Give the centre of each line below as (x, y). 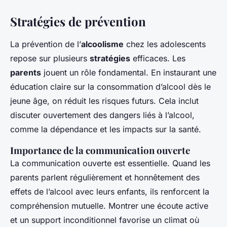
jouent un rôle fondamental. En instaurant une (129, 73)
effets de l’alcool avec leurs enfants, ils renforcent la (110, 192)
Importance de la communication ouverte (100, 150)
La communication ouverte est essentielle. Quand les (110, 163)
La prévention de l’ (46, 44)
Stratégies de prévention (78, 22)
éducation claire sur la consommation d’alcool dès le (110, 87)
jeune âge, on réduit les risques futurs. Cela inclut (104, 101)
